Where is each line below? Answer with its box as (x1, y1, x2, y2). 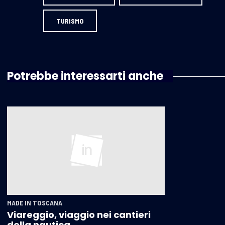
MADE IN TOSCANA (7, 198, 62, 207)
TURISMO (56, 16, 84, 25)
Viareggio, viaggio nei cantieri (7, 208, 151, 221)
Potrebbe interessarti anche (7, 68, 163, 84)
